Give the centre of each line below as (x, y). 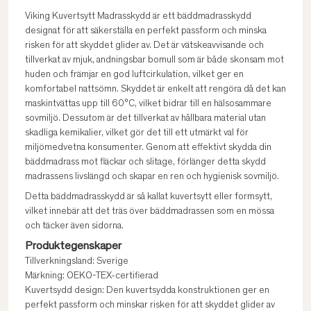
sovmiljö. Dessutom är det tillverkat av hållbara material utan (145, 119)
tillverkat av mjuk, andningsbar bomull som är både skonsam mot (154, 60)
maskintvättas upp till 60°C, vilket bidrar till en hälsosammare (148, 104)
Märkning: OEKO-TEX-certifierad (92, 276)
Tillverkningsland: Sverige (77, 262)
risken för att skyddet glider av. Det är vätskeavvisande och (144, 46)
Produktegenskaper (73, 246)
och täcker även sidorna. (74, 226)
